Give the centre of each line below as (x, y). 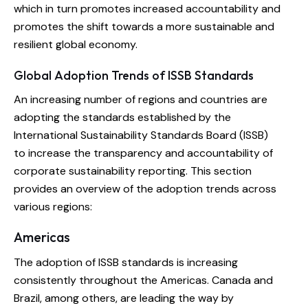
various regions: (53, 207)
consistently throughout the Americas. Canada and (143, 280)
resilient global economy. (76, 45)
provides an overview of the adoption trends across (145, 189)
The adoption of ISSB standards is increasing (126, 263)
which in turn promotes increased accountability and (147, 9)
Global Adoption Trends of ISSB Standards (134, 76)
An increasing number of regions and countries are (141, 100)
